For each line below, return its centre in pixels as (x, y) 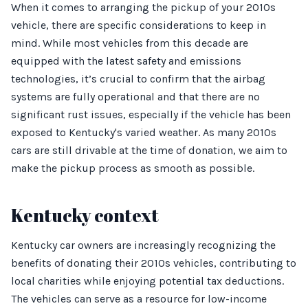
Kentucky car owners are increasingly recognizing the (143, 245)
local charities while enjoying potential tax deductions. (147, 281)
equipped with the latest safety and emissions (126, 61)
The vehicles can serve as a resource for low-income (139, 299)
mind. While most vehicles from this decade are (130, 43)
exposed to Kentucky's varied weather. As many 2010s (144, 132)
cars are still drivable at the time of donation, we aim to (149, 150)
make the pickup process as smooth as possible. (133, 168)
